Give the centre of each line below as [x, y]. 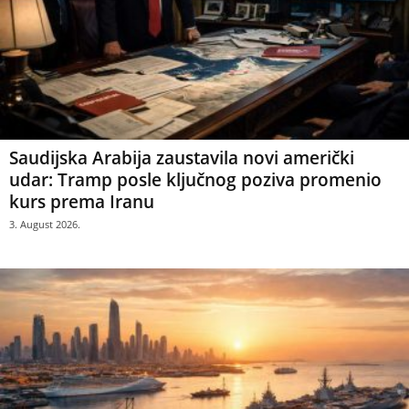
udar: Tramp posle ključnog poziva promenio [195, 180]
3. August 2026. [45, 225]
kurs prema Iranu [82, 202]
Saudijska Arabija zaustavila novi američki [182, 158]
